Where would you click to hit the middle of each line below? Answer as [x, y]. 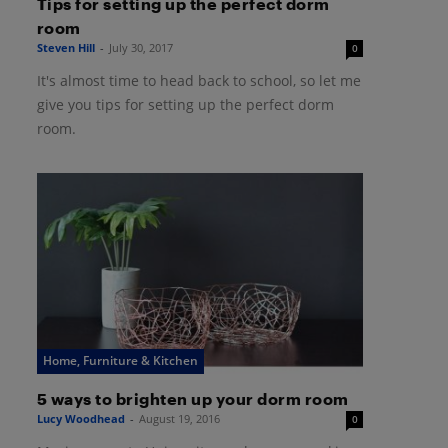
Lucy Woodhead [80, 419]
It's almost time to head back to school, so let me [198, 80]
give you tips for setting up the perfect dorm [185, 104]
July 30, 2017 [140, 47]
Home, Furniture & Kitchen [120, 361]
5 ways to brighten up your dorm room [192, 399]
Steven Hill [65, 47]
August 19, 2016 [179, 419]
